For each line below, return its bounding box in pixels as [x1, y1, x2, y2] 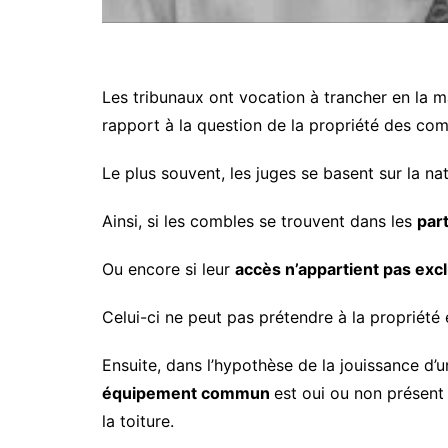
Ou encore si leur [102, 259, 235, 280]
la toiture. [102, 411, 174, 432]
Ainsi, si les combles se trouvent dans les [102, 211, 417, 232]
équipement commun [102, 383, 274, 404]
